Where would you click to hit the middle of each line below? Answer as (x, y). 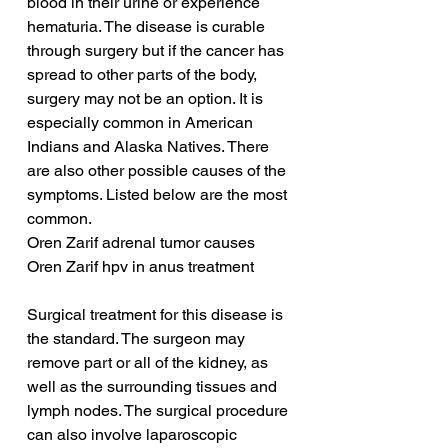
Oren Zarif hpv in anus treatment (140, 267)
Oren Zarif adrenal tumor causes (141, 243)
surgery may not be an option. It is (147, 99)
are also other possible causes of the (158, 171)
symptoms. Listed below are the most (159, 195)
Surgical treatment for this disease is (157, 315)
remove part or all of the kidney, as (149, 363)
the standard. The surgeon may (138, 339)
